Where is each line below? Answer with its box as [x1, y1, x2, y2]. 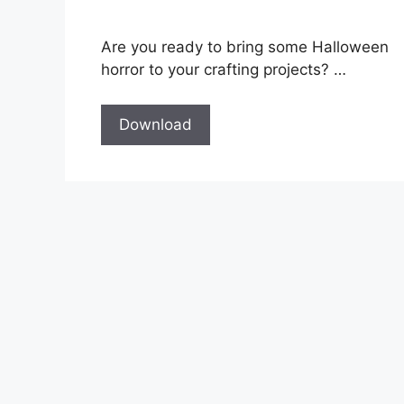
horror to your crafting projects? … [101, 60, 346, 79]
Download [119, 115, 192, 133]
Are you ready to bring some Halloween [101, 38, 389, 57]
